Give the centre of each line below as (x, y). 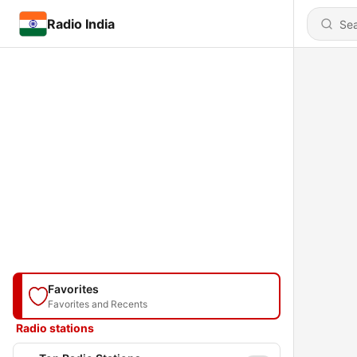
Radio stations (55, 328)
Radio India (80, 24)
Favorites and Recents (98, 304)
